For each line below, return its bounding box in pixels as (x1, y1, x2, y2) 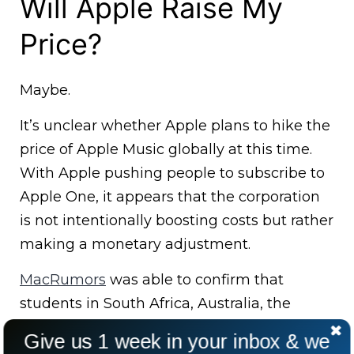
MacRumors (20, 271, 106, 289)
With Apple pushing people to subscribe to (20, 164, 325, 183)
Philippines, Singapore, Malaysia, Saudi (20, 318, 296, 337)
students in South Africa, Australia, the (20, 295, 291, 313)
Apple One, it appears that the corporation (20, 188, 320, 206)
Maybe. (20, 81, 70, 100)
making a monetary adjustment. (20, 235, 250, 254)
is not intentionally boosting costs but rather (20, 212, 333, 230)
